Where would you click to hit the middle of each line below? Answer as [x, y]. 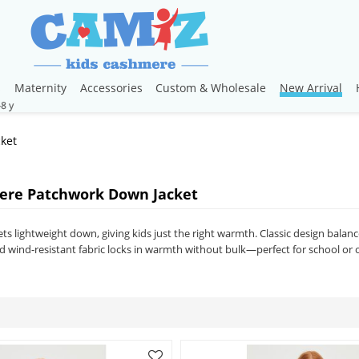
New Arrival [311, 88]
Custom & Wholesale [211, 88]
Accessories [111, 88]
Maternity [40, 88]
